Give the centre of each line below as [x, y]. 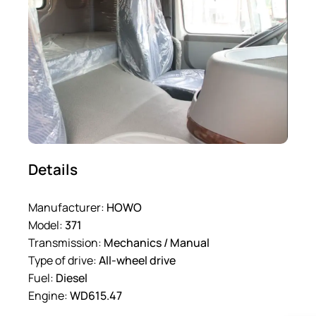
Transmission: [65, 243]
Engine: [48, 296]
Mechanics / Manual [157, 243]
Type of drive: [62, 261]
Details [53, 170]
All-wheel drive [137, 261]
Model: [45, 225]
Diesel [72, 278]
